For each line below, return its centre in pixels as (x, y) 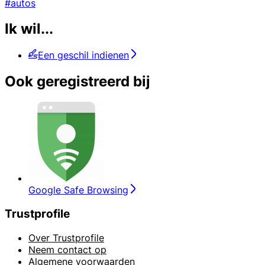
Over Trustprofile (66, 237)
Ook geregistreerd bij (77, 82)
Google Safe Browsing (78, 190)
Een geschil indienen (83, 55)
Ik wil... (29, 29)
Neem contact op (67, 249)
